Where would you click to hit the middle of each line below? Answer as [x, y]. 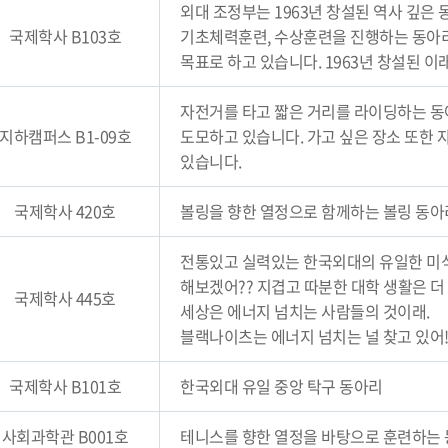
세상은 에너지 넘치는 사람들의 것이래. [305, 311]
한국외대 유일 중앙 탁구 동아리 [281, 386]
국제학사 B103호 [65, 36]
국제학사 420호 [65, 211]
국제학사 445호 [65, 298]
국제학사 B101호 [65, 386]
